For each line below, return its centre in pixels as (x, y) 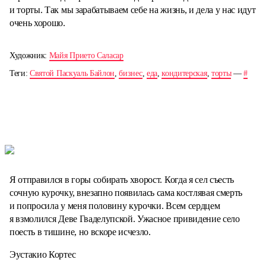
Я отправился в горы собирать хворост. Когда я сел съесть (122, 180)
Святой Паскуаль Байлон (72, 73)
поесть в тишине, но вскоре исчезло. (80, 232)
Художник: (29, 55)
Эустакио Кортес (43, 255)
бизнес (131, 73)
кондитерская (184, 73)
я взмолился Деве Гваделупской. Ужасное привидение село (125, 219)
